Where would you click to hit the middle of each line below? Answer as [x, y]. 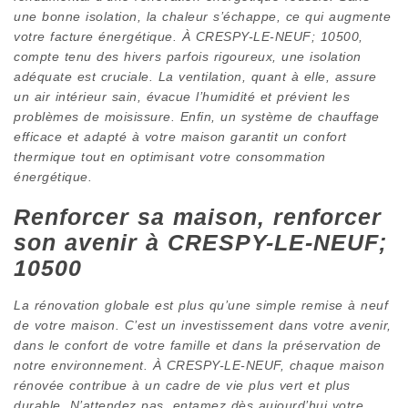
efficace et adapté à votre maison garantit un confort [180, 136]
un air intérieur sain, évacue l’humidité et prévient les [182, 96]
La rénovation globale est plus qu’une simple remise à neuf [201, 305]
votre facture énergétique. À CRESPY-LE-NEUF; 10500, [189, 36]
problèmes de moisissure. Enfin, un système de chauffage [197, 116]
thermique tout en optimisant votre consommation [170, 156]
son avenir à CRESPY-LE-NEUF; [200, 242]
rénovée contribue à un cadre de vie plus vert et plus [182, 385]
